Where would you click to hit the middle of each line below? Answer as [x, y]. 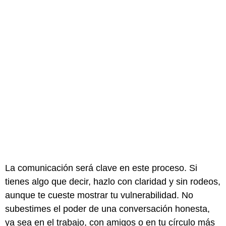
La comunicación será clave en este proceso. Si [101, 168]
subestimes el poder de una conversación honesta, [107, 209]
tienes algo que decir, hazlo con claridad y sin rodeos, [113, 182]
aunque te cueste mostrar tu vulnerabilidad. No [99, 195]
